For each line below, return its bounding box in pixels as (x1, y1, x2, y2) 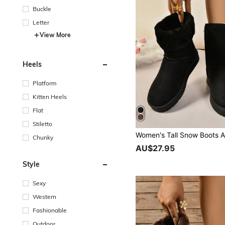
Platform (33, 79, 57, 87)
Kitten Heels (33, 92, 67, 100)
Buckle (33, 5, 51, 13)
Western (33, 192, 56, 200)
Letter (33, 18, 49, 26)
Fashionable (33, 206, 67, 214)
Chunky (33, 133, 53, 141)
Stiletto (33, 120, 52, 128)
